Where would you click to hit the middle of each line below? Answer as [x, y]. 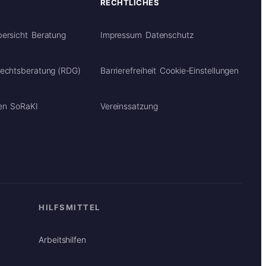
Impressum [121, 34]
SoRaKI [24, 106]
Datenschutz [169, 34]
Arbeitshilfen [62, 239]
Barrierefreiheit [128, 70]
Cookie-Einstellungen [199, 70]
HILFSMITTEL [69, 207]
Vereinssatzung [129, 106]
